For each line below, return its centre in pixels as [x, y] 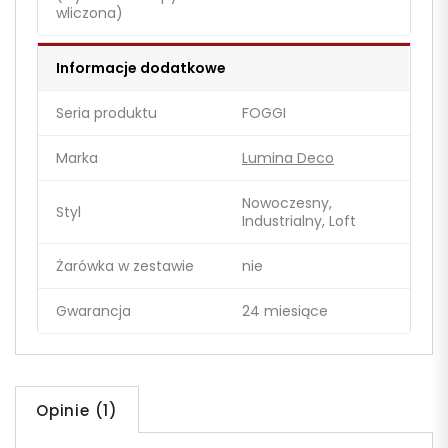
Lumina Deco [288, 158]
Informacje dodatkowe [141, 68]
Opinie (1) [77, 411]
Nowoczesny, [287, 203]
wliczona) [89, 13]
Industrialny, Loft [299, 221]
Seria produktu [106, 113]
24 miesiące [285, 311]
